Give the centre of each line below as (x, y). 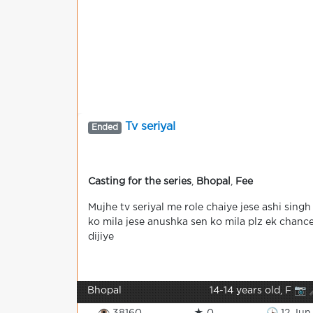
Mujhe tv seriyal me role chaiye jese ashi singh (199, 208)
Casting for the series (140, 182)
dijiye (101, 237)
